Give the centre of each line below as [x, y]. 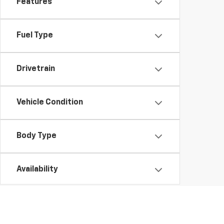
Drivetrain [36, 69]
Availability [37, 169]
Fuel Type [35, 35]
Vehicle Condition [50, 102]
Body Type [36, 136]
